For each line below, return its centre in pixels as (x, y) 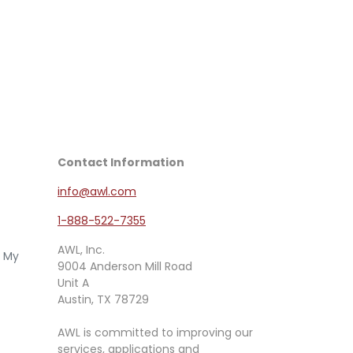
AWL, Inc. (81, 250)
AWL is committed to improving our (155, 333)
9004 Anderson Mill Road (125, 267)
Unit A (73, 283)
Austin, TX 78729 (103, 300)
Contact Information (121, 163)
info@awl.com (97, 192)
